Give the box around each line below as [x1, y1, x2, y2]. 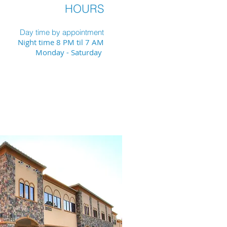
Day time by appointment [20, 27, 104, 37]
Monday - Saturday [35, 47, 104, 57]
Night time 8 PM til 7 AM [18, 37, 104, 47]
